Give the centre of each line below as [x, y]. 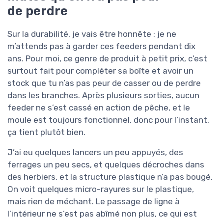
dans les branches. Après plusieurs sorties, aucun [103, 95]
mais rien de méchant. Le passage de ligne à [94, 201]
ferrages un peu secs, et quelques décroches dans [106, 164]
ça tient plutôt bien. [46, 132]
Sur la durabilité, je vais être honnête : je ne [92, 34]
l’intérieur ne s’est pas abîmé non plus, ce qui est [102, 213]
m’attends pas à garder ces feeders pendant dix [101, 46]
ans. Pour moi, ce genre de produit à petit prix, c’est [107, 58]
